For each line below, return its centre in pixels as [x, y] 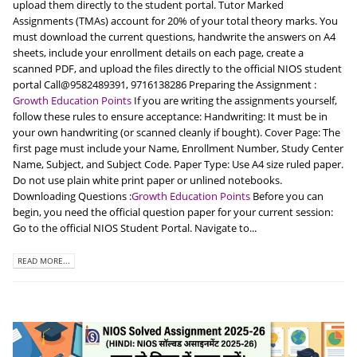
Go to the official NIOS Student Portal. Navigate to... [135, 228]
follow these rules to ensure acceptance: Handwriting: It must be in [170, 117]
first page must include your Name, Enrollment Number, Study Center [178, 149]
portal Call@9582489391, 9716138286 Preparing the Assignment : [165, 85]
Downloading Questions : [72, 196]
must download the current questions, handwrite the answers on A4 [174, 37]
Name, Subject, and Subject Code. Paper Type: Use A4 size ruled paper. [178, 165]
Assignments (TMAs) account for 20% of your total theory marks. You [175, 21]
